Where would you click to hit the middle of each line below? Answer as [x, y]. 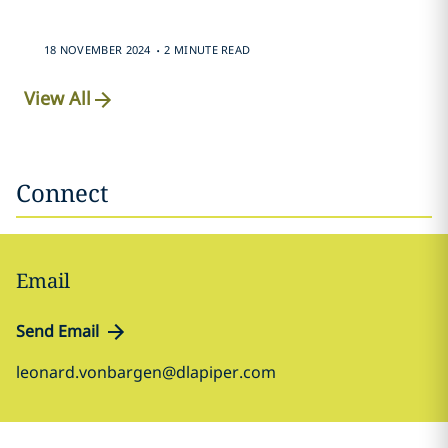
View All [58, 98]
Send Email [57, 331]
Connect [62, 192]
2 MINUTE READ [207, 49]
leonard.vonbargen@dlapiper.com [146, 372]
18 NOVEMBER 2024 [97, 49]
